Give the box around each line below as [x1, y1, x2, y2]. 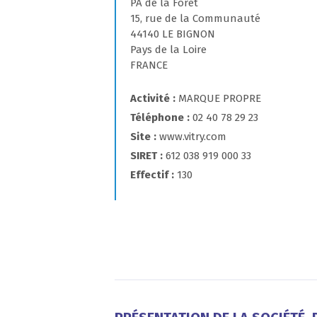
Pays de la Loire [130, 43, 207, 56]
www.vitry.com [159, 130, 226, 143]
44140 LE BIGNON [130, 28, 215, 40]
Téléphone [130, 111, 184, 124]
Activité [130, 92, 170, 105]
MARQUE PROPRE [178, 92, 261, 105]
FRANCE [130, 59, 168, 71]
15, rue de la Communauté [130, 12, 260, 25]
